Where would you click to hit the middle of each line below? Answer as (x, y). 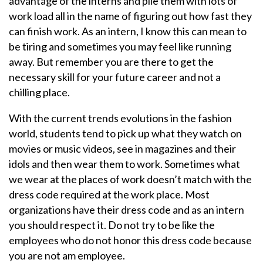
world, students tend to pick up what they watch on (125, 134)
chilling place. (39, 92)
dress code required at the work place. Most (109, 195)
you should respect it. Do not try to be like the (112, 225)
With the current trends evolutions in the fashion (120, 118)
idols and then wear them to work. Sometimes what (124, 164)
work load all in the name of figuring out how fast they (130, 16)
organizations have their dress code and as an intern (127, 210)
